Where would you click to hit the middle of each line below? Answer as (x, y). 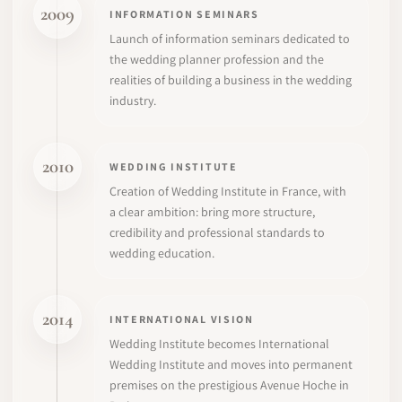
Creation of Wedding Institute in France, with (228, 191)
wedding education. (162, 253)
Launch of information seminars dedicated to (230, 38)
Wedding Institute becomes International (219, 343)
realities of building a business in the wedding (231, 79)
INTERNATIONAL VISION (182, 319)
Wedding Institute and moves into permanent (231, 364)
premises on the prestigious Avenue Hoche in (229, 385)
